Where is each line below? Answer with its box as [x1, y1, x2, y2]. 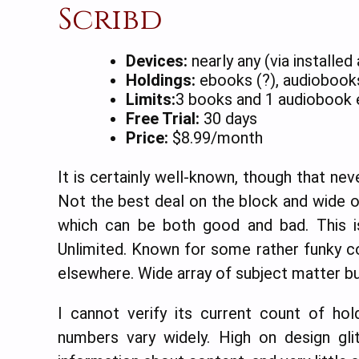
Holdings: [126, 70, 196, 90]
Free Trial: [126, 108, 200, 128]
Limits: [126, 89, 175, 109]
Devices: [126, 50, 188, 71]
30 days [200, 108, 257, 128]
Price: [126, 127, 168, 147]
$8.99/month [168, 127, 263, 147]
